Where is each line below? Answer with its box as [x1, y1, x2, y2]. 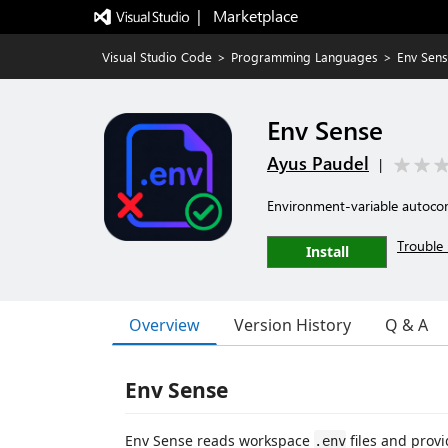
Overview [129, 313, 200, 336]
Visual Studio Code [102, 48, 212, 65]
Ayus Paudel [267, 151, 369, 175]
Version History [234, 314, 351, 336]
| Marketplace [196, 5, 298, 26]
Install [305, 242, 349, 261]
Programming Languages [231, 48, 378, 65]
